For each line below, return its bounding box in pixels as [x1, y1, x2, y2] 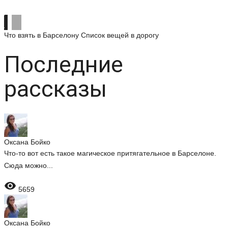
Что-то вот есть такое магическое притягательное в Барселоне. [4, 149, 216, 157]
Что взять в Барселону [4, 31, 79, 39]
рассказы [4, 75, 107, 102]
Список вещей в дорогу [81, 31, 159, 39]
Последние [4, 51, 123, 78]
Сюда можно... [4, 161, 53, 169]
